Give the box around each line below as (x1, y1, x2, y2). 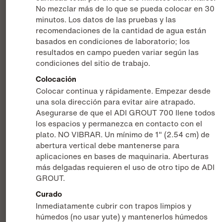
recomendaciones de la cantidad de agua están (36, 25, 207, 37)
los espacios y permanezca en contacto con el (36, 118, 203, 130)
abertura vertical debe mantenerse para (36, 140, 180, 152)
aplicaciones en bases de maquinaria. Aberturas (36, 151, 209, 163)
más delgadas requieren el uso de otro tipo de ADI (36, 162, 215, 173)
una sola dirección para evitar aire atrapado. (36, 96, 196, 108)
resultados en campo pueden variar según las (36, 47, 199, 58)
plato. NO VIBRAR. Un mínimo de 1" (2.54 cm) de (36, 129, 210, 141)
